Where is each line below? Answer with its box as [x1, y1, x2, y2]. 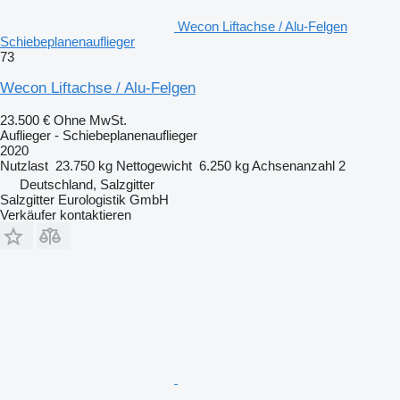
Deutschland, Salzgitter [20, 176, 154, 192]
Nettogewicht [116, 157, 192, 173]
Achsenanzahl [252, 157, 335, 173]
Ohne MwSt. [54, 112, 127, 128]
